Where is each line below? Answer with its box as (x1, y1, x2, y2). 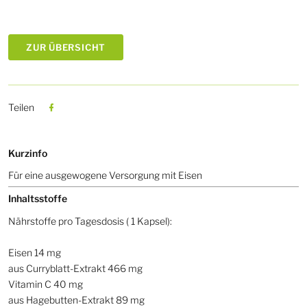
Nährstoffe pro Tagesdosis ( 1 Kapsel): (8, 214, 172, 227)
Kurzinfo (8, 147, 47, 159)
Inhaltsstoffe (8, 193, 67, 205)
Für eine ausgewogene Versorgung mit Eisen (8, 169, 202, 182)
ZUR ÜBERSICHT (26, 42, 106, 53)
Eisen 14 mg (8, 246, 61, 258)
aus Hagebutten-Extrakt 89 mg (8, 293, 145, 306)
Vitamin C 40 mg (8, 278, 83, 290)
